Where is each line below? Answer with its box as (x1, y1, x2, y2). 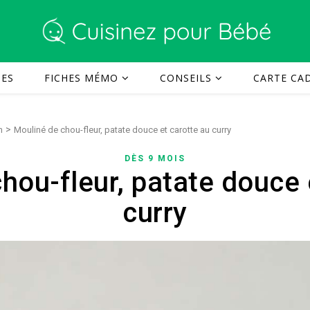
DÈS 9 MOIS (125, 154, 185, 163)
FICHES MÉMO (44, 71, 118, 84)
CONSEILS (160, 71, 212, 84)
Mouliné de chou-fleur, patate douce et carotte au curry (14, 125, 231, 135)
